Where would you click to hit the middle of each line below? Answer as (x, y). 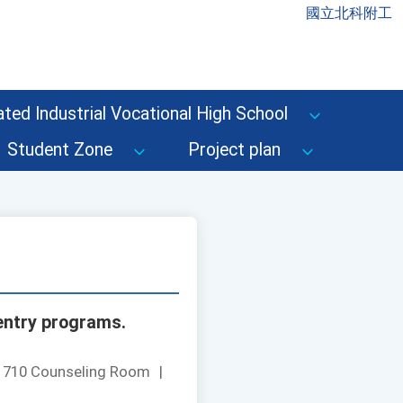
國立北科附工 (349, 13)
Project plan (234, 150)
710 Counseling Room (76, 372)
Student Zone (60, 150)
